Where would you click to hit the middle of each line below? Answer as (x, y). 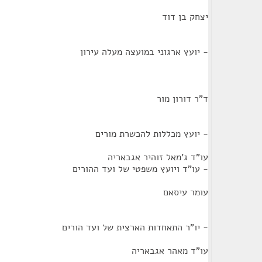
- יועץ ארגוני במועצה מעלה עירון (144, 52)
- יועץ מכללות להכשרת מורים (152, 134)
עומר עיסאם (186, 192)
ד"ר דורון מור (182, 99)
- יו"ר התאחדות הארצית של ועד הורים (135, 227)
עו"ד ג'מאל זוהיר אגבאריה (158, 157)
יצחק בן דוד (185, 17)
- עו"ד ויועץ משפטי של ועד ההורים (140, 169)
